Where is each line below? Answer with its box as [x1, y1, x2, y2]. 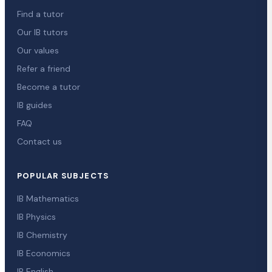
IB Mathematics [17, 192, 79, 204]
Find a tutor [17, 8, 64, 19]
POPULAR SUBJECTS [17, 170, 109, 181]
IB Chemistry [17, 229, 67, 240]
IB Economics [17, 247, 70, 259]
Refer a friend [17, 63, 70, 74]
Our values [17, 44, 59, 56]
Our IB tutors [17, 26, 68, 38]
